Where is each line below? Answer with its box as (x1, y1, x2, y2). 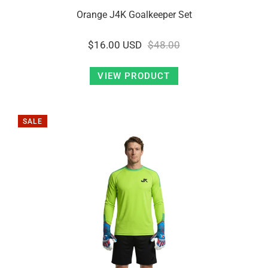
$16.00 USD (88, 39, 142, 51)
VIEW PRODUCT (98, 71, 170, 81)
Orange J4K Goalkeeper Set (76, 9, 192, 20)
